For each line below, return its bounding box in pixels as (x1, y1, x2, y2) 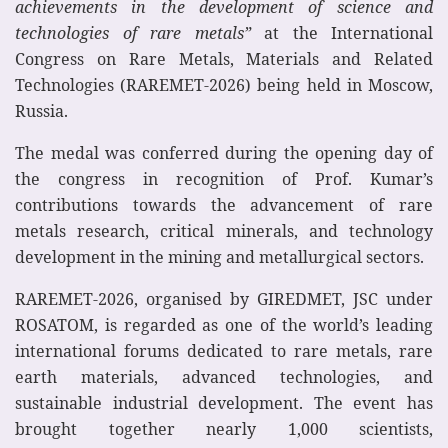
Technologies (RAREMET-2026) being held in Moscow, (15, 74, 433, 97)
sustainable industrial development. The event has (15, 392, 433, 415)
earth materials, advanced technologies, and (15, 366, 433, 389)
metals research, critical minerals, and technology (15, 220, 433, 243)
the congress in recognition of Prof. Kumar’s (15, 168, 433, 191)
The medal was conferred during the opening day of (15, 142, 433, 165)
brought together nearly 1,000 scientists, (15, 418, 433, 441)
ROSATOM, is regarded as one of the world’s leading (15, 314, 433, 337)
